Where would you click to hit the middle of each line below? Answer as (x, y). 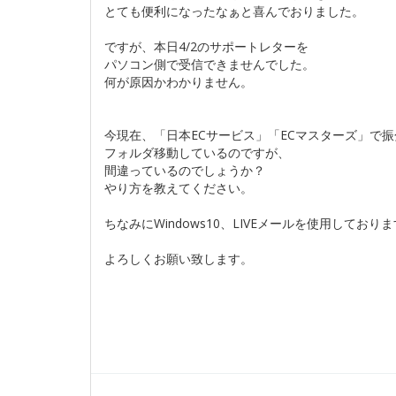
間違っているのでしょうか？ (185, 170)
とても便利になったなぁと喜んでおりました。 (234, 11)
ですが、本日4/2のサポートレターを (206, 46)
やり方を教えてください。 (179, 188)
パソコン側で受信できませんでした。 (209, 64)
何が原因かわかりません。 (179, 82)
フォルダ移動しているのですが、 (197, 152)
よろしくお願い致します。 (179, 259)
